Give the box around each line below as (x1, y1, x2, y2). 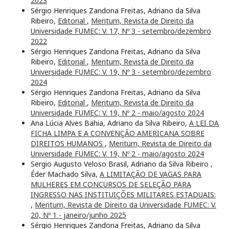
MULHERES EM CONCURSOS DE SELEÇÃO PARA (31, 179, 191, 190)
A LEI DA (189, 118, 219, 128)
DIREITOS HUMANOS (31, 139, 105, 149)
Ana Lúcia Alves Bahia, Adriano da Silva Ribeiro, (31, 118, 189, 128)
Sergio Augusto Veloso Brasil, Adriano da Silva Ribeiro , (31, 159, 213, 169)
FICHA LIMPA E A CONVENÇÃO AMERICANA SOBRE (31, 128, 204, 139)
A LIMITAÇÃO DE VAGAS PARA (100, 169, 201, 179)
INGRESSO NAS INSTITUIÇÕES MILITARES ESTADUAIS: (31, 190, 216, 200)
